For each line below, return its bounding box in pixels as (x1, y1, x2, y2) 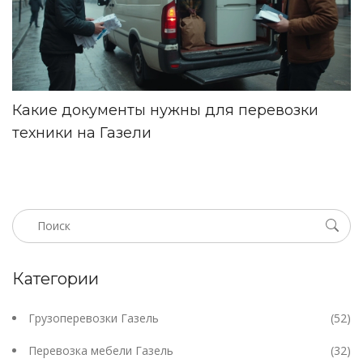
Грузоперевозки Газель (28, 310, 159, 326)
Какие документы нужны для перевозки (12, 100, 318, 119)
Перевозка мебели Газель (28, 342, 173, 358)
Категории (12, 268, 99, 288)
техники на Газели (12, 123, 152, 142)
